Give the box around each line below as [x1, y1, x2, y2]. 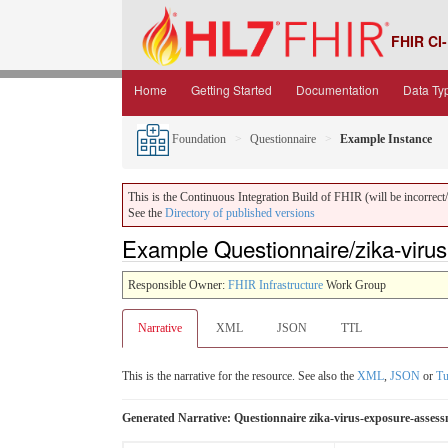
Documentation [296, 81, 379, 98]
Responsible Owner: [128, 277, 228, 292]
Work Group [323, 277, 386, 292]
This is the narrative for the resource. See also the [122, 368, 357, 383]
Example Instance [340, 131, 432, 146]
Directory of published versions [165, 206, 315, 220]
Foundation [169, 131, 226, 146]
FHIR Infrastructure [228, 277, 323, 292]
